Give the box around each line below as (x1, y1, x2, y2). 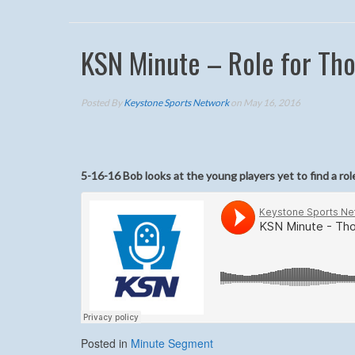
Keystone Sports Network (124, 97, 229, 109)
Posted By (81, 97, 124, 109)
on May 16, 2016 (229, 97, 300, 109)
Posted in (81, 335, 131, 351)
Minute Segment (131, 335, 213, 351)
